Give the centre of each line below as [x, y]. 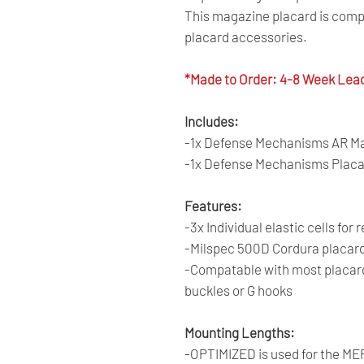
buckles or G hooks [238, 290]
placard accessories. [247, 36]
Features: [213, 205]
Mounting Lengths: [240, 332]
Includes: [212, 121]
